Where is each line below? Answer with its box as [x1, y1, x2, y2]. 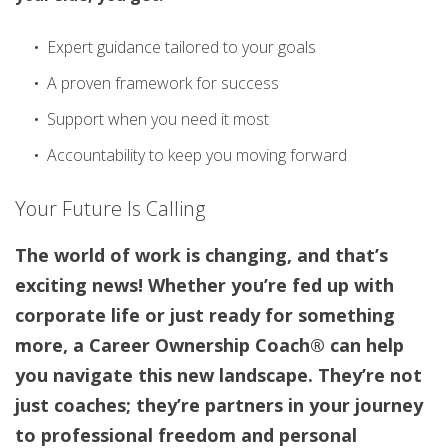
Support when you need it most [47, 108, 269, 131]
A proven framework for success [47, 72, 279, 95]
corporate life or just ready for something [15, 302, 395, 327]
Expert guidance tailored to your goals [47, 36, 316, 59]
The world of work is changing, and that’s [15, 242, 388, 267]
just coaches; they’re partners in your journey [15, 392, 423, 417]
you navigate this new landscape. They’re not [15, 362, 422, 387]
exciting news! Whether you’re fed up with [15, 272, 394, 297]
